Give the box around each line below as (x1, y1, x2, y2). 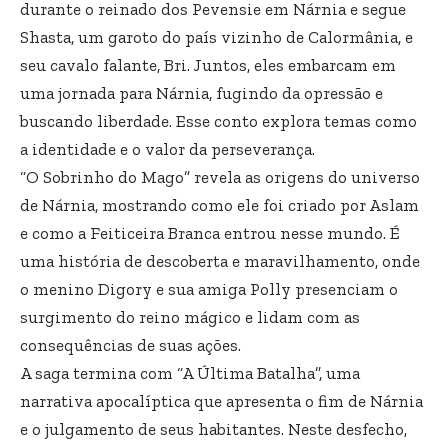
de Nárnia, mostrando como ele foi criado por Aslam (20, 195, 419, 216)
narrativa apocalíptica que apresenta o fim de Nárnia (20, 391, 423, 412)
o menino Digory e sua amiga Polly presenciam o (20, 279, 398, 300)
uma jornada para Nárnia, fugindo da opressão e (20, 83, 383, 104)
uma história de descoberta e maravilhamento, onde (20, 251, 420, 272)
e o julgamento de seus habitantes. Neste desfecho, (20, 419, 407, 440)
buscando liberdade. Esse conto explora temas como (20, 111, 417, 132)
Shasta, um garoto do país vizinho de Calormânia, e (20, 27, 413, 48)
